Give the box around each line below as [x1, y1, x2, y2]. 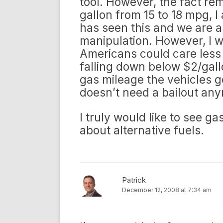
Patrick [122, 175, 146, 185]
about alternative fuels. [80, 123, 204, 137]
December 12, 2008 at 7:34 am [122, 186, 212, 194]
